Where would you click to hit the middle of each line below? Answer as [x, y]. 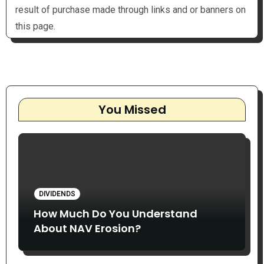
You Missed [132, 109]
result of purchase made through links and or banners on [130, 9]
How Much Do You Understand [115, 213]
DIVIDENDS [57, 194]
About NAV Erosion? [87, 228]
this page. [35, 26]
